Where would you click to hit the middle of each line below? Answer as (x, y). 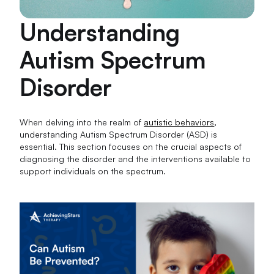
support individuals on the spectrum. (93, 171)
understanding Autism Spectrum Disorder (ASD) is (119, 134)
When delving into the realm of (82, 122)
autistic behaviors (179, 122)
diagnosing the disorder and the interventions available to (135, 158)
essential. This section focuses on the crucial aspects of (131, 146)
